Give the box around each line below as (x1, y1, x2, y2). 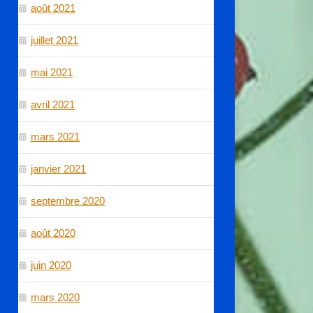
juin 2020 (31, 259, 71, 271)
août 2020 (31, 226, 75, 239)
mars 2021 (31, 130, 80, 143)
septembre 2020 (31, 194, 105, 207)
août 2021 (31, 1, 75, 14)
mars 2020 (31, 291, 80, 303)
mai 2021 (31, 66, 73, 78)
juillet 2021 (31, 34, 78, 46)
